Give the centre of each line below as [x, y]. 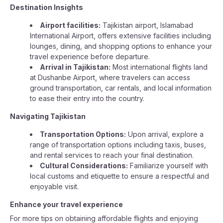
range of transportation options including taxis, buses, [118, 145]
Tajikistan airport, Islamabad [147, 25]
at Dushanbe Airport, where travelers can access [110, 77]
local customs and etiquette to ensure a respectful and [119, 176]
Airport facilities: [70, 25]
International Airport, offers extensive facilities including [120, 36]
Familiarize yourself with [168, 166]
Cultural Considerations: [84, 166]
